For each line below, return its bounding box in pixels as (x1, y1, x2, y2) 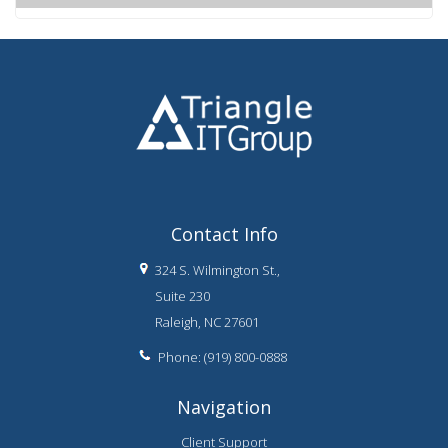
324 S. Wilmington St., (155, 260, 280, 279)
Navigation (177, 394, 271, 419)
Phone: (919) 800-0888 (158, 347, 287, 366)
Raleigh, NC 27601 (155, 312, 259, 331)
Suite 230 (155, 286, 210, 305)
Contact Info (170, 221, 278, 246)
